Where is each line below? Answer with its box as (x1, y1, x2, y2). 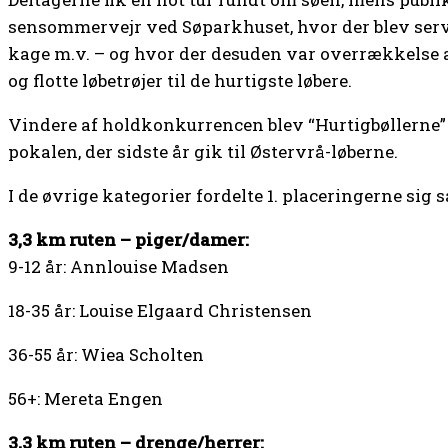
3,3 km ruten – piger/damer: (8, 228, 249, 252)
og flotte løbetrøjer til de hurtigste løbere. (8, 69, 352, 93)
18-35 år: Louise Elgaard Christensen (8, 299, 312, 323)
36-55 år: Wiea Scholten (8, 343, 204, 367)
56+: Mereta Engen (8, 387, 163, 411)
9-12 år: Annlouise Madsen (8, 255, 229, 279)
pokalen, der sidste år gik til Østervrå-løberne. (8, 140, 398, 164)
